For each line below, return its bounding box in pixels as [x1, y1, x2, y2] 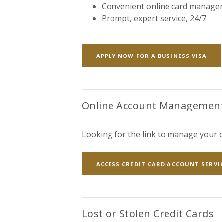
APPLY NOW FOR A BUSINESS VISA [96, 52, 207, 59]
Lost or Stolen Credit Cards [81, 207, 214, 220]
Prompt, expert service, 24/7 [101, 13, 206, 24]
